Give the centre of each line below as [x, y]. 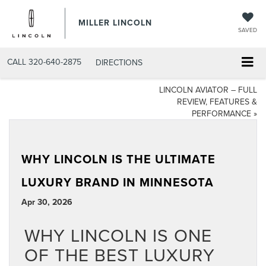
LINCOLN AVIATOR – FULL [208, 90]
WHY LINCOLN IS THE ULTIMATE [118, 159]
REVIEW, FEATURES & [217, 102]
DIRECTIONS [119, 62]
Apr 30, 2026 [47, 202]
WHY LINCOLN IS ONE [118, 235]
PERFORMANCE [221, 114]
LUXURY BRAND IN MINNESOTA [118, 182]
